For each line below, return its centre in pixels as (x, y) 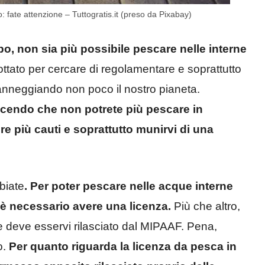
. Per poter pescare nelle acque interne (129, 186)
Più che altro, (206, 206)
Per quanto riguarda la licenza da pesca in (121, 247)
